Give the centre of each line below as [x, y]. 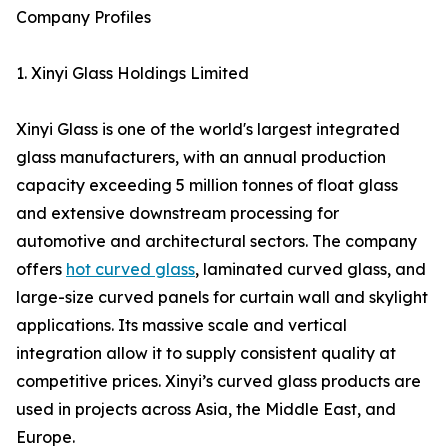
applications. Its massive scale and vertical [181, 325]
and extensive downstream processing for [177, 213]
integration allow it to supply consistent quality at [206, 353]
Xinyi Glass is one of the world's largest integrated [208, 129]
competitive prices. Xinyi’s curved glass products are [218, 381]
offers [41, 269]
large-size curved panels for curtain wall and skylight [222, 297]
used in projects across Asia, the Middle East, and [206, 409]
